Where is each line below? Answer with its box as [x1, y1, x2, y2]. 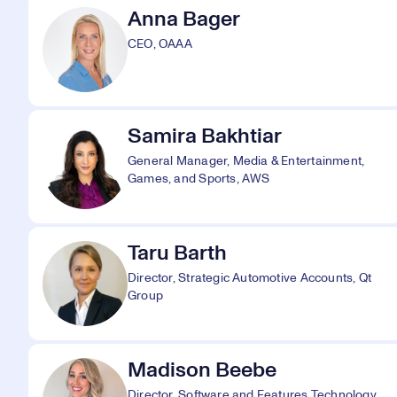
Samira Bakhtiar [128, 126, 282, 147]
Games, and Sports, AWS [128, 173, 270, 185]
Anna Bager [128, 9, 240, 30]
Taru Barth [128, 243, 227, 264]
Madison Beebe [128, 360, 276, 381]
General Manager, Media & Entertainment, [128, 155, 365, 167]
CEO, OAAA [128, 38, 192, 51]
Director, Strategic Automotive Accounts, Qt [128, 272, 372, 284]
